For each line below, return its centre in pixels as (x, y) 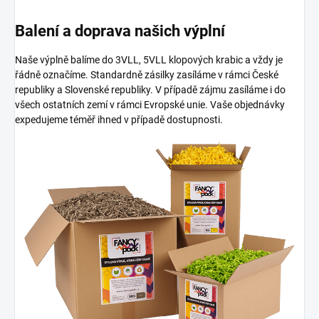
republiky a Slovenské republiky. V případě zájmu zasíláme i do (150, 89)
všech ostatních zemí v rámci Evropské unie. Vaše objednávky (150, 104)
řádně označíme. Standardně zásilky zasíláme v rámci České (147, 74)
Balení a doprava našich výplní (120, 31)
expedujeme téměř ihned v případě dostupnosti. (119, 119)
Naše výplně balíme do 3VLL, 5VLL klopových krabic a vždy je (149, 59)
